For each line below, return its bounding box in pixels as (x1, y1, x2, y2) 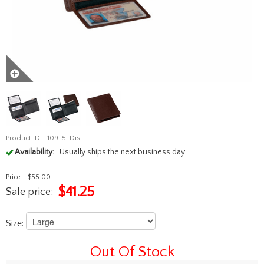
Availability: (15, 147, 54, 157)
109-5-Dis (47, 134, 80, 142)
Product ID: (6, 134, 42, 142)
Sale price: (6, 186, 53, 198)
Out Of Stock (90, 243, 174, 260)
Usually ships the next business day (59, 147, 185, 157)
